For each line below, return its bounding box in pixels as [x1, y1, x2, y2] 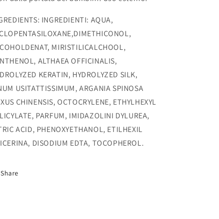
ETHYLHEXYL [113, 97, 157, 107]
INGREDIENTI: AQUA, [41, 15, 113, 25]
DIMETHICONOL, [73, 28, 131, 39]
